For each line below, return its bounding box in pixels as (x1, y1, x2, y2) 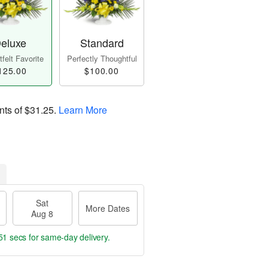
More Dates (86, 202, 130, 215)
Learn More (59, 103, 107, 117)
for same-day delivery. (26, 231, 110, 243)
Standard (80, 35, 124, 51)
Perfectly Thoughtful (66, 53, 137, 65)
